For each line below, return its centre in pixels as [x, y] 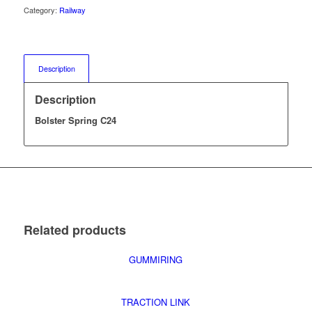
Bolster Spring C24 [75, 120]
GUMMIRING [156, 260]
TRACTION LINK [156, 302]
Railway [72, 10]
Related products [75, 230]
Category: [41, 10]
